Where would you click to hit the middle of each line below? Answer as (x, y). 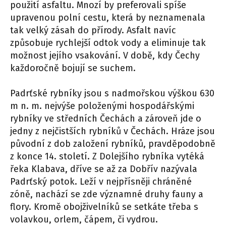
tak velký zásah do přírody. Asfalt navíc (93, 31)
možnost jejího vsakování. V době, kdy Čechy (105, 56)
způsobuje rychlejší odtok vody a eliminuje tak (108, 43)
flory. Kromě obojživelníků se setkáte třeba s (104, 207)
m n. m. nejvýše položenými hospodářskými (102, 106)
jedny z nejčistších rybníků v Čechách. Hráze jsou (112, 131)
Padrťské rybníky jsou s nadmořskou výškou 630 (112, 94)
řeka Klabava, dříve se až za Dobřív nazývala (104, 169)
